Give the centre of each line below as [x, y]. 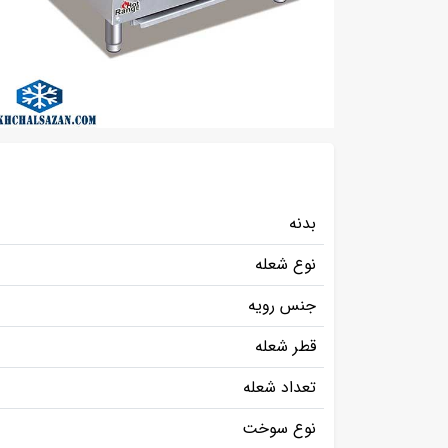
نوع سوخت [276, 428]
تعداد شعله [277, 387]
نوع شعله [283, 264]
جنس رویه [279, 305]
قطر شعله [283, 346]
